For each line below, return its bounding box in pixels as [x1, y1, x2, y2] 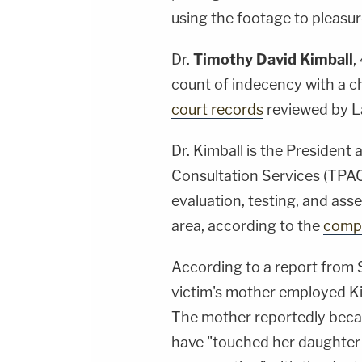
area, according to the [171, 217, 323, 235]
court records [171, 101, 263, 119]
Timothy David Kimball [193, 51, 353, 69]
